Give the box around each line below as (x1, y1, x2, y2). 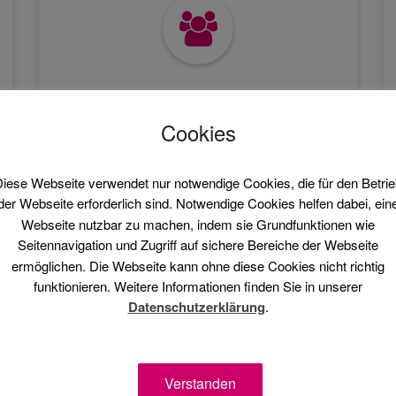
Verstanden (164, 372, 236, 393)
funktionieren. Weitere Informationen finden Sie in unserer (34, 277, 362, 296)
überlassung (138, 113, 258, 144)
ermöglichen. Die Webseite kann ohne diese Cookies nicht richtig (11, 255, 385, 275)
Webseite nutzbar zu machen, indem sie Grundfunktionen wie (21, 214, 375, 233)
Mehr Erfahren (153, 168, 243, 189)
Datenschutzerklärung (127, 297, 265, 317)
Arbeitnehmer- (130, 90, 266, 121)
